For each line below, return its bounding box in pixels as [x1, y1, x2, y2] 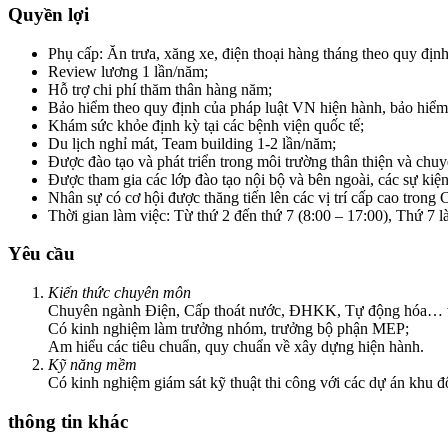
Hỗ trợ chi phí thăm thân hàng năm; [48, 80, 272, 98]
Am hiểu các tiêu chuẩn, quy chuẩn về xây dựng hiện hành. [48, 338, 424, 356]
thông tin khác [8, 410, 128, 432]
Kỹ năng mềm [48, 356, 137, 374]
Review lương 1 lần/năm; [48, 62, 208, 80]
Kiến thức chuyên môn [48, 284, 191, 302]
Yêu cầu [8, 243, 75, 265]
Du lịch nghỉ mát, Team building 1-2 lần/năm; [48, 134, 336, 152]
